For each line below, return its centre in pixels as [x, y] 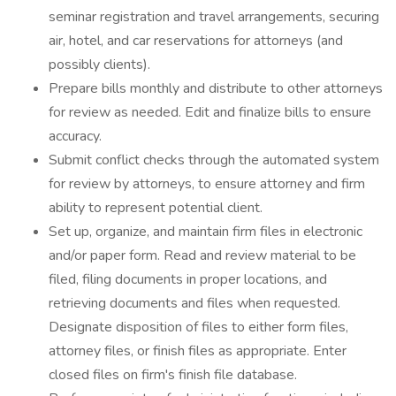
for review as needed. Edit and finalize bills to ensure [210, 112]
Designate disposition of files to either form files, [198, 327]
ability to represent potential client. [156, 208]
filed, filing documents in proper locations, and [188, 279]
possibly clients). [99, 65]
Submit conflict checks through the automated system [214, 160]
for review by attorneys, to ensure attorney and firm [207, 184]
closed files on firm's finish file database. [173, 375]
